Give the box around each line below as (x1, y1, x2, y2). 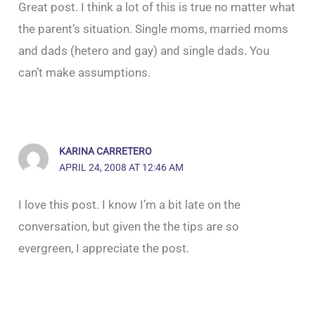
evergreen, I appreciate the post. (18, 241, 190, 256)
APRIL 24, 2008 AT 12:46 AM (58, 162, 184, 174)
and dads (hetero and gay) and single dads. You (18, 44, 270, 58)
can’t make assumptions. (18, 65, 151, 80)
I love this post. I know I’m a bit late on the (18, 198, 241, 212)
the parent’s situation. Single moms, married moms (18, 22, 289, 37)
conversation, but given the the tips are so (18, 219, 240, 234)
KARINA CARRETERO (58, 146, 152, 157)
